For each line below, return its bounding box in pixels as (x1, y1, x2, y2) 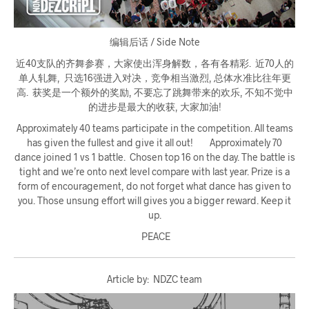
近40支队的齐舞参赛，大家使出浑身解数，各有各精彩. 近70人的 (15, 57, 294, 70)
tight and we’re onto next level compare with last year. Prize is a (19, 166, 290, 178)
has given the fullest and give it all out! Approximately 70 (27, 137, 282, 149)
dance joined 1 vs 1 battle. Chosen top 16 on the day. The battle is (14, 151, 295, 163)
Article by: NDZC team (107, 273, 202, 286)
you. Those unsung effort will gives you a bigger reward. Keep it (18, 195, 291, 207)
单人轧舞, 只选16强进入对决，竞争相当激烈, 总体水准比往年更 (18, 72, 291, 84)
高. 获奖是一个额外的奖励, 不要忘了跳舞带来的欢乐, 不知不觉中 (16, 86, 293, 99)
